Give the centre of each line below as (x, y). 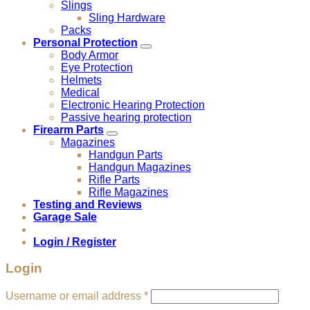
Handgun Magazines (140, 167)
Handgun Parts (126, 154)
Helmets (81, 80)
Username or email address (75, 296)
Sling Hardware (127, 17)
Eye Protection (97, 67)
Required (170, 295)
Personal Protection (85, 42)
